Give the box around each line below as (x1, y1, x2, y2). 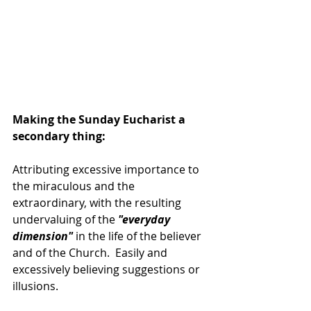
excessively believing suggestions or (12, 262, 203, 278)
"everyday (118, 212, 173, 228)
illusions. (12, 278, 58, 294)
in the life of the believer (76, 228, 204, 244)
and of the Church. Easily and (12, 245, 170, 261)
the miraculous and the (12, 178, 137, 194)
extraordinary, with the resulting (12, 195, 184, 211)
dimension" (12, 228, 76, 244)
